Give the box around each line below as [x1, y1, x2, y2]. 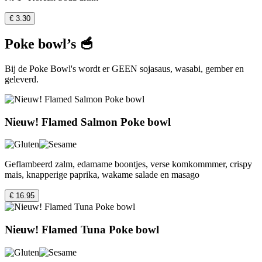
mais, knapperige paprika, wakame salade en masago [5, 170, 199, 180]
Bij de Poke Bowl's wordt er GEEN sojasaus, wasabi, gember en [5, 64, 244, 74]
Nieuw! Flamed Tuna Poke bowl [5, 223, 159, 236]
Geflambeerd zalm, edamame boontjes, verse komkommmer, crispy [5, 159, 252, 170]
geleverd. [5, 74, 39, 84]
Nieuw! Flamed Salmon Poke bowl [5, 115, 171, 128]
